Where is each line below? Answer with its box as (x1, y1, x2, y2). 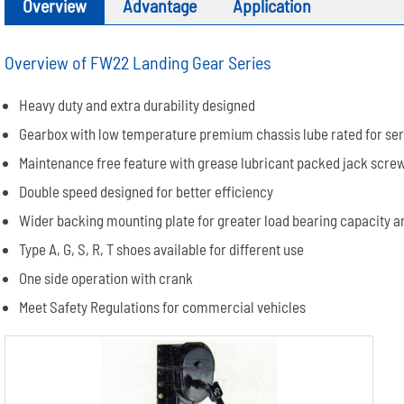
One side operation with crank (19, 268, 194, 287)
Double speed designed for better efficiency (19, 181, 274, 200)
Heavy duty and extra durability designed (19, 95, 256, 114)
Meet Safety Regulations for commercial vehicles (19, 297, 307, 316)
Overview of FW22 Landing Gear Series (5, 50, 272, 73)
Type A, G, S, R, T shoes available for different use (19, 239, 305, 258)
